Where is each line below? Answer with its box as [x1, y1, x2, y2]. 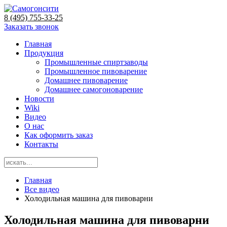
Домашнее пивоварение [45, 76, 128, 85]
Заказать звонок [4, 22, 59, 31]
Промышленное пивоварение [45, 67, 147, 75]
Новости [24, 94, 54, 103]
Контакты [24, 140, 58, 148]
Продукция [24, 49, 63, 57]
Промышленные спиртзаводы [45, 58, 148, 66]
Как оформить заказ [24, 131, 93, 139]
